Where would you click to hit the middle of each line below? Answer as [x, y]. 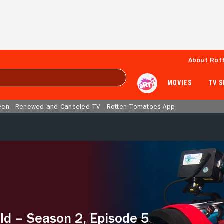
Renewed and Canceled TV [58, 106]
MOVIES [180, 83]
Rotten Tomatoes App [141, 106]
